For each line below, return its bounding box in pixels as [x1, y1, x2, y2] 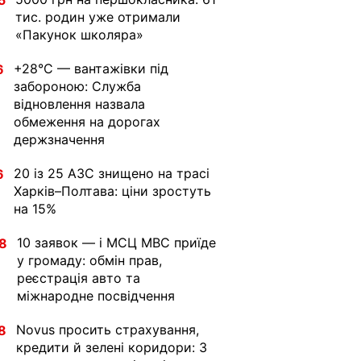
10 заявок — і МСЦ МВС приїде [17, 234, 216, 251]
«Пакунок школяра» [15, 27, 143, 43]
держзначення [14, 131, 105, 147]
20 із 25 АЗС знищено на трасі [14, 165, 210, 181]
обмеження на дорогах [14, 114, 160, 130]
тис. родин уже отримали [15, 9, 180, 25]
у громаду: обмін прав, [17, 252, 162, 268]
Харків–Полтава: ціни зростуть [14, 183, 211, 199]
